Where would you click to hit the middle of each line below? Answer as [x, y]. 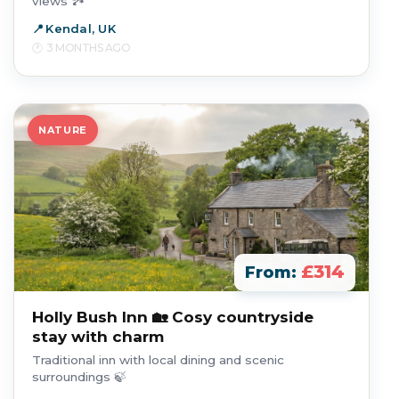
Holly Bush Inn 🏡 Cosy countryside [173, 317]
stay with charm [98, 337]
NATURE [63, 130]
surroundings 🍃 [79, 377]
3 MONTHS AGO [89, 48]
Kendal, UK [81, 28]
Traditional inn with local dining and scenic [158, 360]
